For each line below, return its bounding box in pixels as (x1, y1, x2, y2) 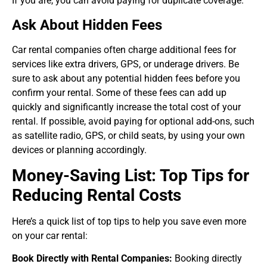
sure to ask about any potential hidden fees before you (12, 72, 240, 84)
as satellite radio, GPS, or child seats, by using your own (12, 129, 245, 141)
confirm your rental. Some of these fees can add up (12, 86, 226, 98)
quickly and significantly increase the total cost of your (12, 101, 241, 113)
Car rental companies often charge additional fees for (12, 44, 236, 55)
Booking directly (172, 253, 242, 265)
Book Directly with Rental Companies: (12, 253, 172, 265)
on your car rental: (12, 230, 88, 241)
